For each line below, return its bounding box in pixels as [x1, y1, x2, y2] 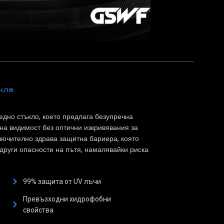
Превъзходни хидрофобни [22, 195, 111, 203]
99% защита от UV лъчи [22, 177, 101, 186]
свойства [22, 206, 53, 214]
